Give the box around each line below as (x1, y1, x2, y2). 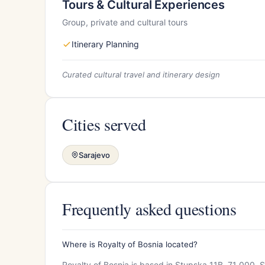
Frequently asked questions (62, 197, 237, 220)
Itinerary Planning (72, 38, 139, 49)
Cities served (62, 112, 146, 135)
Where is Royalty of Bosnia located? (62, 239, 198, 249)
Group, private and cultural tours (62, 17, 188, 27)
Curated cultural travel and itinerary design (62, 69, 220, 79)
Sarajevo (79, 150, 110, 160)
